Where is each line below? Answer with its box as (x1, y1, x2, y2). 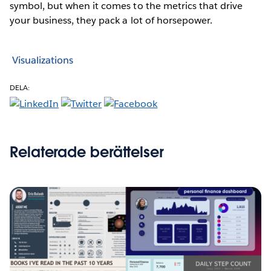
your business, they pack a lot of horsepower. (10, 13, 212, 27)
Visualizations (12, 54, 73, 67)
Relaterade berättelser (10, 142, 164, 162)
